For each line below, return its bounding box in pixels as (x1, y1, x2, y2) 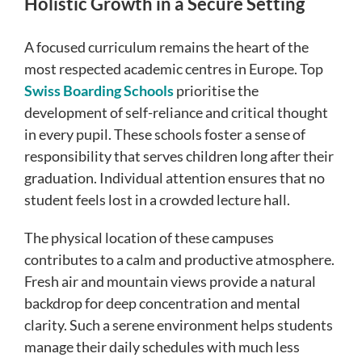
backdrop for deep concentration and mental (24, 293, 301, 312)
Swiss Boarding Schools (24, 81, 174, 99)
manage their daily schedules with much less (24, 337, 300, 356)
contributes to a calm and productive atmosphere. (24, 250, 335, 268)
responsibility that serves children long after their (24, 146, 334, 165)
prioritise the (174, 81, 259, 99)
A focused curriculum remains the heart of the (24, 37, 309, 56)
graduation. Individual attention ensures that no (24, 168, 325, 187)
